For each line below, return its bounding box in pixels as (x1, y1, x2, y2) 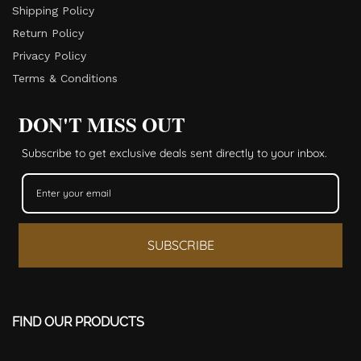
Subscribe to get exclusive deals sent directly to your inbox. (22, 145, 327, 160)
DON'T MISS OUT (19, 109, 185, 139)
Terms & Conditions (12, 71, 118, 85)
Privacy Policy (12, 48, 86, 62)
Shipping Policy (12, 3, 94, 17)
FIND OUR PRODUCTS (12, 313, 144, 330)
